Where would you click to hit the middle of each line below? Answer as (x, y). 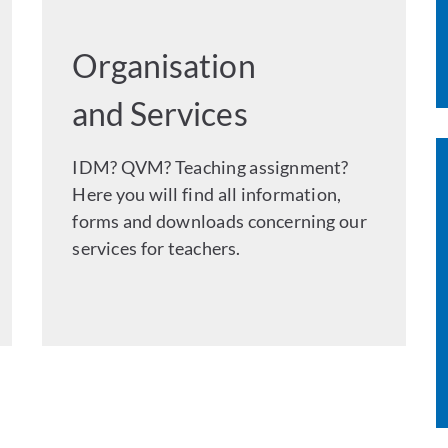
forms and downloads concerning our (219, 221)
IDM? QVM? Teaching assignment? (210, 167)
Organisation (164, 66)
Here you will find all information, (207, 194)
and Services (160, 114)
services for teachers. (156, 248)
